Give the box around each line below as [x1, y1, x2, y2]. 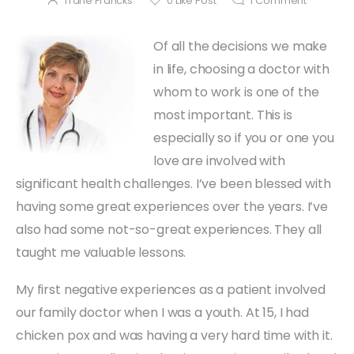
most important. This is [153, 105, 292, 124]
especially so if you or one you [153, 128, 334, 147]
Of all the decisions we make [153, 36, 328, 55]
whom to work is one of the [153, 82, 319, 101]
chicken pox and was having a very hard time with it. [16, 326, 333, 345]
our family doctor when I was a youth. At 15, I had [16, 303, 309, 322]
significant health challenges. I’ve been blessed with [16, 174, 331, 193]
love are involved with [153, 151, 285, 170]
